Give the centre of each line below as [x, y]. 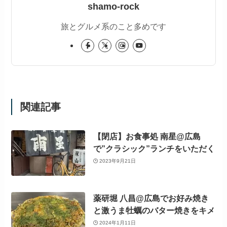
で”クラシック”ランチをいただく [154, 149]
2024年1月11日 [118, 222]
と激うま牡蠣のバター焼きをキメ [154, 211]
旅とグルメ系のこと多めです [113, 26]
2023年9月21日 [118, 161]
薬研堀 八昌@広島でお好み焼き [151, 198]
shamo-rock [113, 6]
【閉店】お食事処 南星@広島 [147, 137]
